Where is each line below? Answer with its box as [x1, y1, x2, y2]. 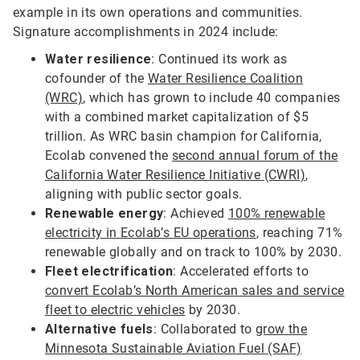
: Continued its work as [151, 51, 288, 67]
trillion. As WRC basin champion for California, [45, 129, 322, 145]
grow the [256, 321, 308, 337]
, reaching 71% [256, 225, 343, 241]
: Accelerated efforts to [173, 264, 309, 280]
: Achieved [163, 206, 228, 222]
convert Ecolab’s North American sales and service [45, 283, 345, 299]
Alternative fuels [45, 321, 153, 337]
